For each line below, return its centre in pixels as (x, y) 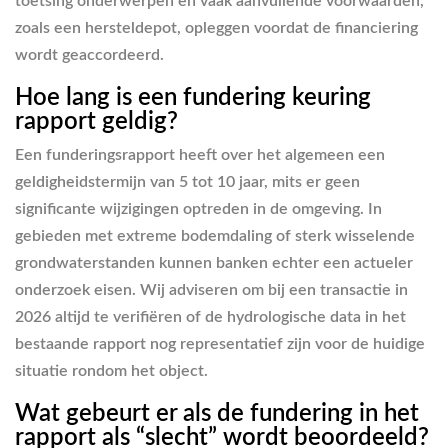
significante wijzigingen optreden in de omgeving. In (198, 209)
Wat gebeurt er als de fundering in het (217, 414)
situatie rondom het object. (111, 371)
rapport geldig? (96, 121)
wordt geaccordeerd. (89, 54)
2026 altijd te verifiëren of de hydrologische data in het (210, 317)
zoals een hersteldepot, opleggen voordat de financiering (216, 27)
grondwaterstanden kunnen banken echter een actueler (214, 263)
